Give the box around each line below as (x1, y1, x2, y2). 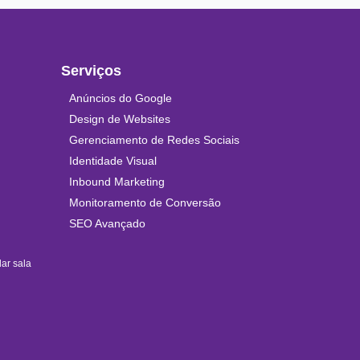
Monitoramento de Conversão (69, 196, 221, 210)
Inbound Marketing (69, 175, 165, 189)
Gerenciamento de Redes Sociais (69, 133, 239, 147)
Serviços (61, 63, 121, 80)
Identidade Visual (69, 154, 157, 168)
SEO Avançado (69, 217, 145, 231)
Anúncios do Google (69, 92, 172, 105)
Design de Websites (69, 112, 170, 126)
